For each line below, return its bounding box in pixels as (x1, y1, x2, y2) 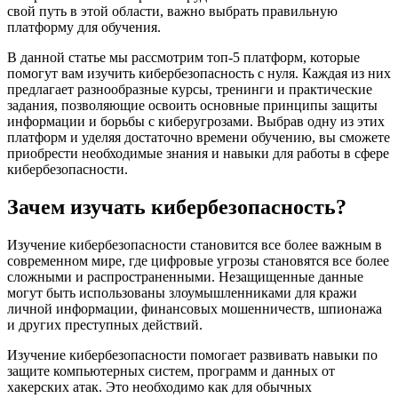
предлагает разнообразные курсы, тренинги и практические (7, 82, 372, 98)
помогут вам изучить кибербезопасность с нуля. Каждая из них (7, 66, 391, 82)
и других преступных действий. (7, 316, 203, 332)
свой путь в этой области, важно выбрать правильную (7, 4, 338, 20)
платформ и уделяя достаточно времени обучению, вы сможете (7, 130, 390, 146)
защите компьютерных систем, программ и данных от (7, 362, 335, 378)
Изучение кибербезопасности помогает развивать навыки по (7, 346, 378, 362)
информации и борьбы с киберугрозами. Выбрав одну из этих (7, 114, 385, 130)
